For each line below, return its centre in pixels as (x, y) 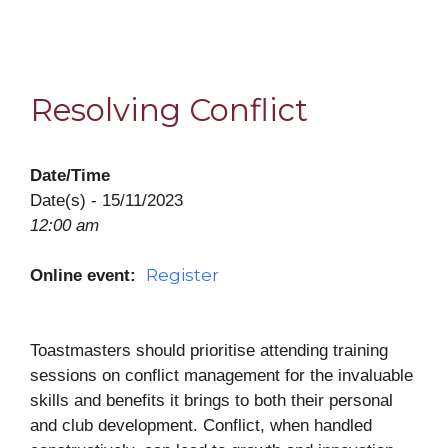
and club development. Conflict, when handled (201, 425)
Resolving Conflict (169, 110)
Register (182, 275)
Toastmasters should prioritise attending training (209, 350)
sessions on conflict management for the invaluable (221, 375)
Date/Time (70, 175)
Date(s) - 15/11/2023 (106, 200)
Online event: (88, 275)
